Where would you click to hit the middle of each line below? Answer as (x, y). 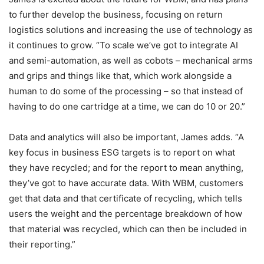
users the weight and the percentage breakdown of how (126, 214)
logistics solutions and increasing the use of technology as (131, 30)
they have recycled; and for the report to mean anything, (126, 168)
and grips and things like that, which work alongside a (120, 76)
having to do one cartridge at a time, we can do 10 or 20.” (127, 107)
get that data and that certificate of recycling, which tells (126, 199)
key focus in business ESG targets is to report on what (122, 153)
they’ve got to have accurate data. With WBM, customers (126, 183)
